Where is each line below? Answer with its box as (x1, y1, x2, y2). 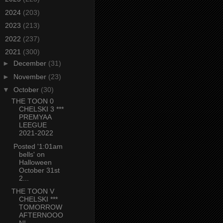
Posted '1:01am (11, 142, 63, 150)
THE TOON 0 (11, 97, 54, 106)
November (13, 72, 48, 81)
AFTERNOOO (18, 211, 63, 220)
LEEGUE (18, 121, 47, 129)
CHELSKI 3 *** (18, 105, 64, 113)
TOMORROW (18, 203, 62, 212)
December (13, 59, 48, 68)
